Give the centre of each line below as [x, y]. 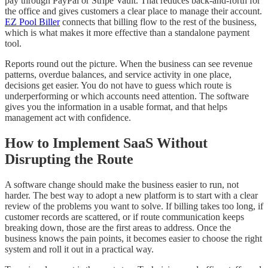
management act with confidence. [68, 118]
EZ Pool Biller [32, 22]
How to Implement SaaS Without [106, 143]
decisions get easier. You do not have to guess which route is [118, 86]
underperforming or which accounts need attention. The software [127, 96]
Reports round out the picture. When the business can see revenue [129, 64]
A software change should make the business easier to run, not [122, 185]
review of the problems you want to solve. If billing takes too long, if [134, 206]
